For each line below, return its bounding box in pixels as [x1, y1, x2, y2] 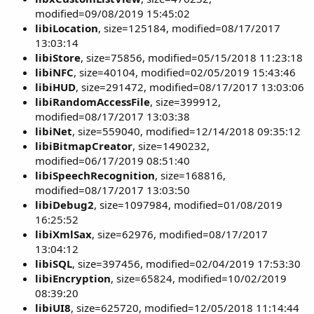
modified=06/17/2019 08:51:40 [35, 153, 190, 168]
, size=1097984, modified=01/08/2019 [94, 198, 282, 212]
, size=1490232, [132, 139, 210, 153]
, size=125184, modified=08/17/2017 [98, 21, 280, 35]
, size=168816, [155, 168, 226, 182]
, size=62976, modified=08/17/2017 [92, 227, 268, 241]
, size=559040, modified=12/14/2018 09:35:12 [72, 124, 301, 138]
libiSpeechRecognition [35, 168, 155, 182]
